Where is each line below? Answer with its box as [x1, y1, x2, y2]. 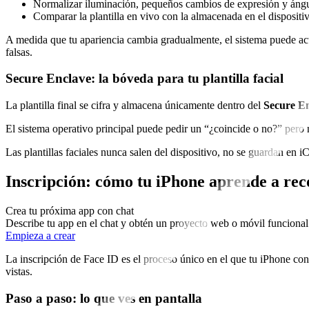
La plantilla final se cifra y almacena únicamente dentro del [6, 99, 263, 112]
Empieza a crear [6, 230, 75, 242]
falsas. [6, 46, 32, 58]
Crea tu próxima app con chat [6, 205, 134, 217]
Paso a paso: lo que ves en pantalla [6, 290, 202, 306]
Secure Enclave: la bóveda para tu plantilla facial [6, 71, 283, 86]
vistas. [6, 266, 32, 278]
